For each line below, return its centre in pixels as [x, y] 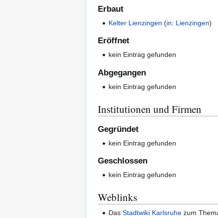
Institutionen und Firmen [150, 109]
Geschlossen [123, 161]
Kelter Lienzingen [136, 23]
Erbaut [111, 9]
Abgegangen [122, 73]
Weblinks [118, 197]
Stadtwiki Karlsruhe [152, 212]
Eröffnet [114, 41]
